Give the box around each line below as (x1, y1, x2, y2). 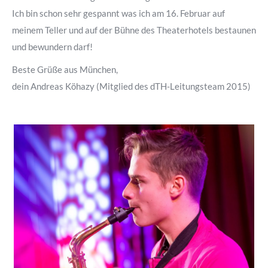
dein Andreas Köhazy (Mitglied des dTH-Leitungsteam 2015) (12, 81, 251, 92)
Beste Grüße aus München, (12, 64, 118, 75)
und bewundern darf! (12, 41, 93, 52)
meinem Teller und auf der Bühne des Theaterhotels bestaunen (12, 25, 256, 35)
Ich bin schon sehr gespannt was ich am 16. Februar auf (12, 8, 225, 19)
